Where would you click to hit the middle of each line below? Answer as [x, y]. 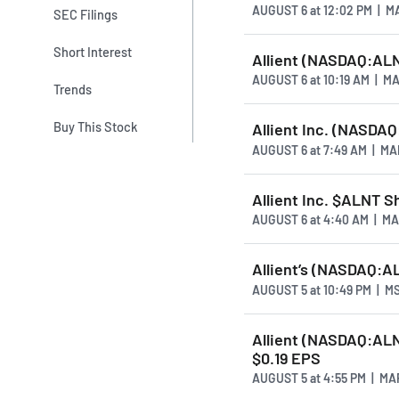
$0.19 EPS [286, 358]
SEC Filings [86, 14]
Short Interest [93, 51]
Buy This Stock [96, 127]
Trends [73, 90]
